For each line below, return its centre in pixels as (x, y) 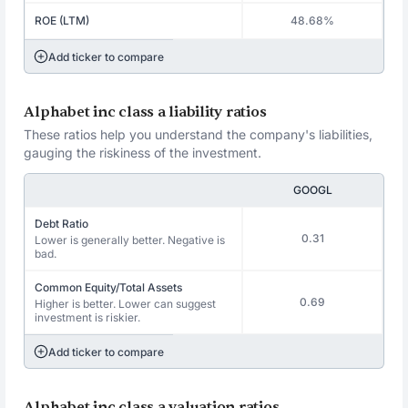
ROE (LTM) (62, 20)
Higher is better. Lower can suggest (126, 304)
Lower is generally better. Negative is (130, 240)
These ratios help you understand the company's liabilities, (199, 134)
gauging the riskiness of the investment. (143, 153)
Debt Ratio (62, 224)
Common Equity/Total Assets (109, 287)
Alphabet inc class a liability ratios (145, 112)
